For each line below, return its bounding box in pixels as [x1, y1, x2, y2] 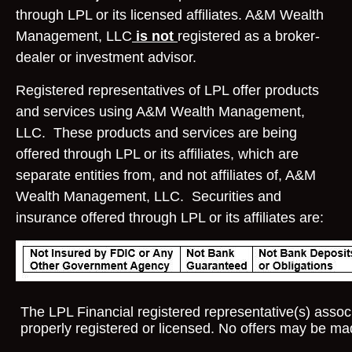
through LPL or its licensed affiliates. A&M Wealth [16, 7, 324, 23]
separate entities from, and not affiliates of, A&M [16, 167, 316, 183]
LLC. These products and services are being [16, 125, 297, 141]
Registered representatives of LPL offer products [16, 82, 319, 98]
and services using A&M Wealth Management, [16, 104, 305, 119]
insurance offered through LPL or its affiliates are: [16, 210, 324, 225]
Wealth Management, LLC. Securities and [16, 189, 281, 204]
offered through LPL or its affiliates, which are [16, 146, 299, 162]
